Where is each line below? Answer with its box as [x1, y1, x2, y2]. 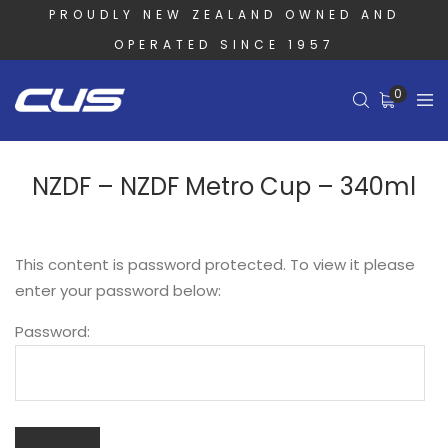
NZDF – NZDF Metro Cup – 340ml [32, 170, 416, 203]
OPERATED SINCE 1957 [113, 36, 335, 53]
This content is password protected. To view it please [15, 254, 415, 275]
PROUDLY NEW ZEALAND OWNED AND [48, 6, 400, 23]
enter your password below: [15, 280, 221, 301]
